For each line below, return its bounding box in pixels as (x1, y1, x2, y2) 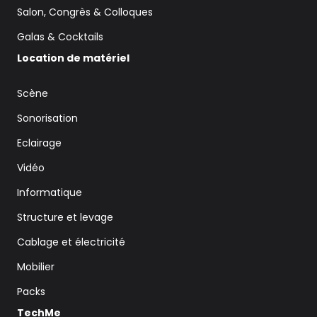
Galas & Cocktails (17, 29, 103, 44)
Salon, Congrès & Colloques (17, 4, 153, 19)
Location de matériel (17, 50, 129, 65)
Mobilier (17, 259, 54, 274)
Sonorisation (17, 110, 78, 125)
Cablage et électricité (17, 234, 125, 249)
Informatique (17, 185, 82, 200)
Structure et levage (17, 209, 113, 224)
